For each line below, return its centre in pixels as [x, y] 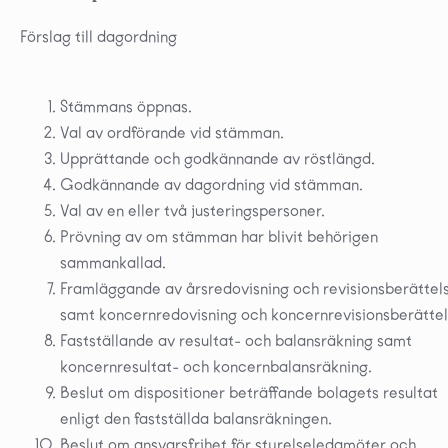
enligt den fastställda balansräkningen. [196, 418]
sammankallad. [113, 262]
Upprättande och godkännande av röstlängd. [217, 158]
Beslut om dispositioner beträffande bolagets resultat [249, 392]
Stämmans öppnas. [126, 106]
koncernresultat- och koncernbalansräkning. [216, 366]
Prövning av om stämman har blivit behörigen [219, 236]
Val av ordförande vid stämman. [172, 132]
